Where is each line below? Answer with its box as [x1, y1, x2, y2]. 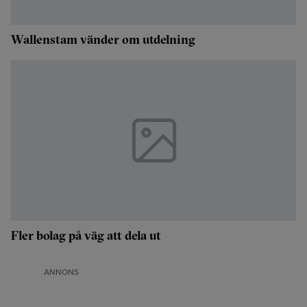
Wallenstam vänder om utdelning [11, 32, 195, 47]
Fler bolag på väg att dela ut [11, 228, 161, 243]
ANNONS [44, 267, 79, 278]
